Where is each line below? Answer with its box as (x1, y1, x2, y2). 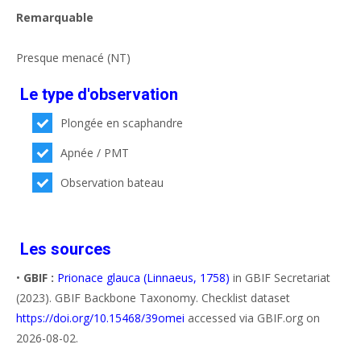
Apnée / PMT (60, 144, 130, 160)
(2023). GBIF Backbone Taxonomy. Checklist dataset (16, 289, 290, 305)
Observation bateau (60, 174, 164, 190)
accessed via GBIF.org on (185, 309, 320, 326)
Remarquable (16, 9, 93, 25)
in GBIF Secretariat (230, 269, 330, 285)
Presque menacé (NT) (16, 49, 131, 65)
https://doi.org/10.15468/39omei (16, 309, 185, 326)
